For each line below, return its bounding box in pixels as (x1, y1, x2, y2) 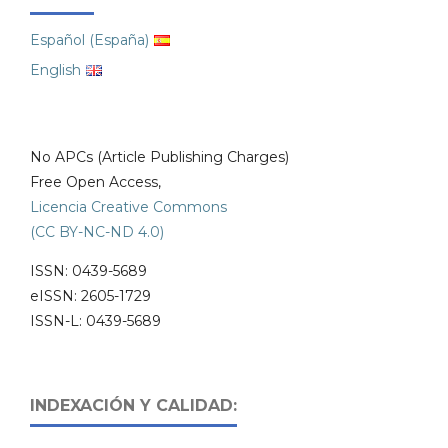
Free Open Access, (30, 173, 161, 191)
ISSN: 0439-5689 (30, 262, 147, 280)
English (30, 61, 81, 79)
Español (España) (30, 31, 149, 49)
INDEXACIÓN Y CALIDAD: (30, 396, 237, 415)
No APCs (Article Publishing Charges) (30, 148, 289, 166)
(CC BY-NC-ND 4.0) (30, 223, 164, 241)
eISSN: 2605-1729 (30, 287, 151, 305)
